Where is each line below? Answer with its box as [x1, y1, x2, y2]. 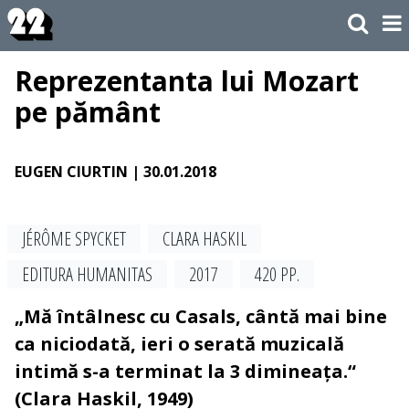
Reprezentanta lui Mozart [15, 62, 359, 100]
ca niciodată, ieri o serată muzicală [15, 331, 344, 357]
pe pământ [15, 93, 161, 131]
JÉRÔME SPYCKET [22, 226, 126, 252]
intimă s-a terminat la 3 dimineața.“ [15, 359, 356, 384]
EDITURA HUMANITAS [22, 262, 152, 288]
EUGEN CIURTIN [15, 162, 128, 183]
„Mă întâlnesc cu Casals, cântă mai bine [15, 304, 387, 330]
